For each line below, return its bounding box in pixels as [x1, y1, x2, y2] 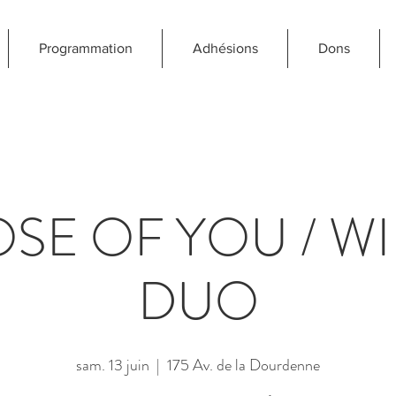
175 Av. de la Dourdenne [167, 354, 320, 377]
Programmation [38, 41, 133, 56]
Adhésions [192, 41, 258, 56]
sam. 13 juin [76, 354, 149, 377]
